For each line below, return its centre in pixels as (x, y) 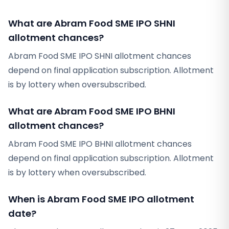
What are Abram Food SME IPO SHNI (92, 23)
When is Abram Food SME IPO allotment (101, 199)
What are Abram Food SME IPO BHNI (92, 111)
